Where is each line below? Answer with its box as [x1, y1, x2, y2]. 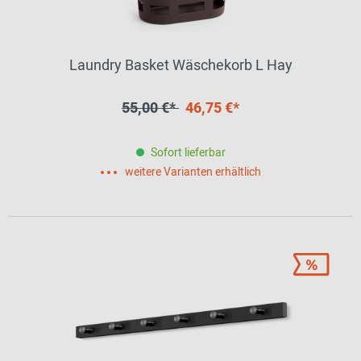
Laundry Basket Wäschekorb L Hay [68, 55, 293, 77]
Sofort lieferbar [150, 144, 226, 161]
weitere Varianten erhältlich [124, 164, 261, 180]
